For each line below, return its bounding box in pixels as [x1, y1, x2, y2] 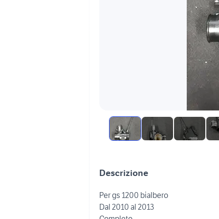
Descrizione [99, 167, 148, 178]
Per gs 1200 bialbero [99, 190, 168, 200]
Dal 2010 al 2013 [99, 202, 154, 212]
